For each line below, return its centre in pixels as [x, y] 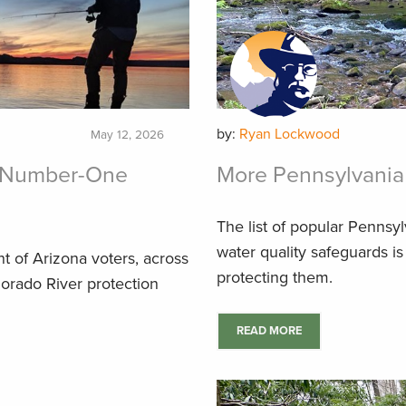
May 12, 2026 [128, 135]
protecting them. [275, 277]
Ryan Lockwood [290, 134]
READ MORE [269, 331]
